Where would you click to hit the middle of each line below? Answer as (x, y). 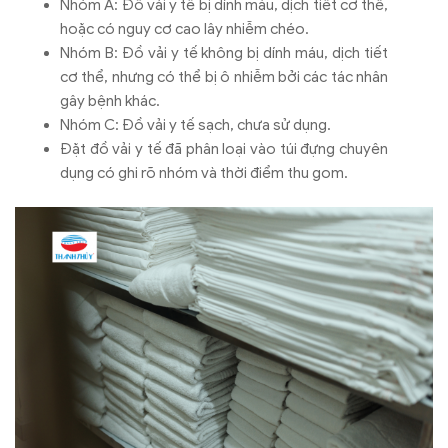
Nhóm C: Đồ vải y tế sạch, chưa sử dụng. (195, 124)
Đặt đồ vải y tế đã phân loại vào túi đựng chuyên (224, 148)
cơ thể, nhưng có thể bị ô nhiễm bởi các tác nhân (224, 76)
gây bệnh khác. (110, 100)
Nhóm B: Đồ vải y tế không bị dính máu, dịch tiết (224, 52)
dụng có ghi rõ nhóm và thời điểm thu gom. (204, 172)
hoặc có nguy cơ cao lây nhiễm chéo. (184, 28)
